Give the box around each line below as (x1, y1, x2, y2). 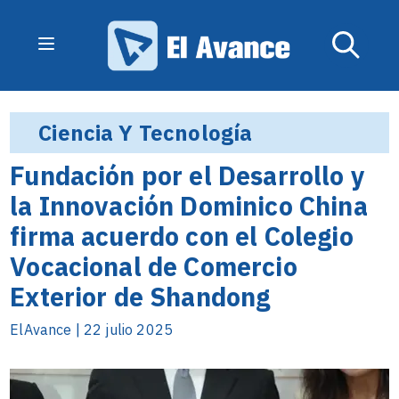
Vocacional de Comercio (10, 249, 297, 283)
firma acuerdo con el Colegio (10, 219, 354, 253)
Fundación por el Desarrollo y (10, 159, 364, 192)
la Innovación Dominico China (10, 189, 368, 223)
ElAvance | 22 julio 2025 (10, 321, 174, 338)
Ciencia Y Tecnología (38, 118, 253, 147)
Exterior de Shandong (10, 280, 271, 313)
